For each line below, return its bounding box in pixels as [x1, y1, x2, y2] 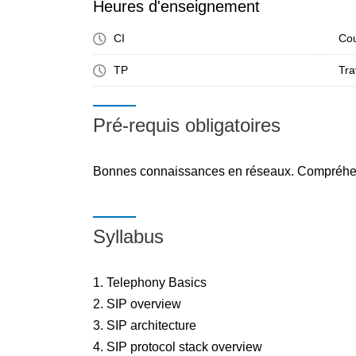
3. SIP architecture [93, 319, 196, 332]
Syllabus [93, 226, 164, 247]
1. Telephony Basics [93, 276, 207, 289]
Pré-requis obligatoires [93, 114, 281, 136]
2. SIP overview [93, 297, 181, 311]
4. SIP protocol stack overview [93, 340, 262, 354]
